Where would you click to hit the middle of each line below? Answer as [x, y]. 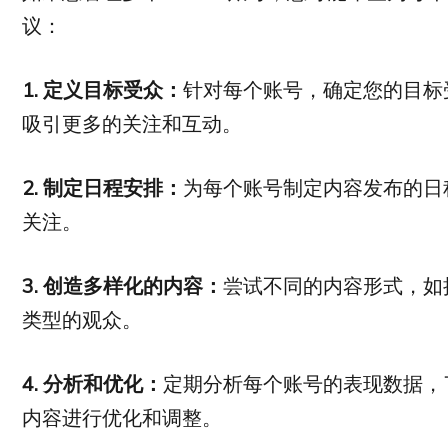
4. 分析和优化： [92, 384]
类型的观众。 [82, 320]
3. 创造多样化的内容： [122, 286]
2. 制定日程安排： [102, 188]
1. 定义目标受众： [102, 90]
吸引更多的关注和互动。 [132, 124]
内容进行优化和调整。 [122, 418]
